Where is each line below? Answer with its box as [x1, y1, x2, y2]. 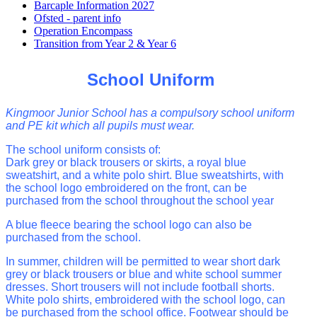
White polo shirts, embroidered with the [6, 293, 203, 306]
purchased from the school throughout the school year [6, 194, 274, 207]
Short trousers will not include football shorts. [51, 280, 275, 293]
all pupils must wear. [93, 119, 195, 132]
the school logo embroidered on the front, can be [6, 181, 247, 194]
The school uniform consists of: [6, 143, 161, 156]
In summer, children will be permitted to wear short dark [6, 255, 280, 267]
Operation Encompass [34, 24, 132, 37]
